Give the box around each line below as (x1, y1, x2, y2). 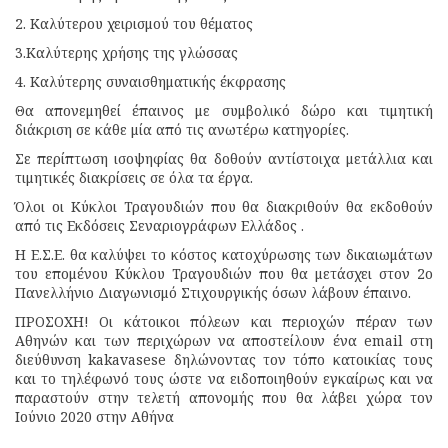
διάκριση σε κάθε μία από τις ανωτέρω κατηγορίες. (15, 120, 349, 139)
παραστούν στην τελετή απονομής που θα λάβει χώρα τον (15, 388, 433, 407)
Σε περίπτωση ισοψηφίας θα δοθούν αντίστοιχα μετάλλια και (15, 149, 433, 168)
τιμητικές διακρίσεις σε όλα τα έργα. (15, 168, 253, 187)
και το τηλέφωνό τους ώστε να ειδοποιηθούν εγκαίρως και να (15, 369, 433, 388)
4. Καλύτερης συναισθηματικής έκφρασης (15, 72, 294, 91)
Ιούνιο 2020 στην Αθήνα (15, 407, 182, 426)
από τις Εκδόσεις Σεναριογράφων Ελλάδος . (15, 216, 304, 235)
